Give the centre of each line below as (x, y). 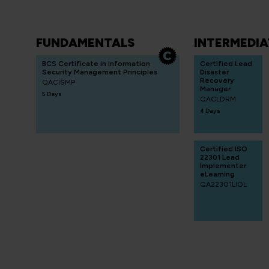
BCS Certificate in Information (96, 64)
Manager (216, 89)
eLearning (218, 174)
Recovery (217, 80)
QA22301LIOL (224, 184)
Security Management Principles (100, 72)
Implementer (223, 166)
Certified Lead (226, 64)
